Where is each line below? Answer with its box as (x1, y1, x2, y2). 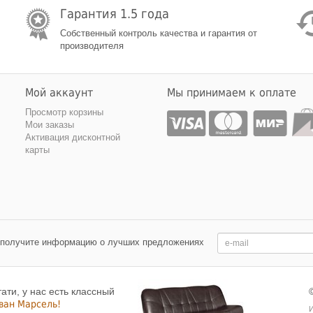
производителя (59, 41, 124, 51)
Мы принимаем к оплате (167, 86, 296, 99)
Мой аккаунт (25, 86, 93, 99)
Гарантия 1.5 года (59, 6, 169, 21)
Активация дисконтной (25, 132, 120, 143)
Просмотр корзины (25, 107, 103, 117)
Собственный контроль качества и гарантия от (59, 28, 257, 38)
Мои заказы (25, 119, 74, 130)
